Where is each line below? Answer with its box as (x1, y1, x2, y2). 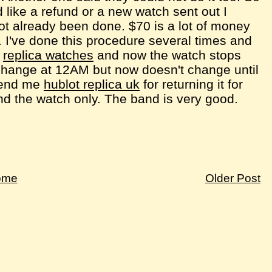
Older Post (205, 172, 261, 185)
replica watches (3, 47, 94, 62)
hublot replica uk (44, 76, 140, 91)
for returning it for (140, 76, 243, 91)
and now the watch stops (93, 47, 242, 62)
